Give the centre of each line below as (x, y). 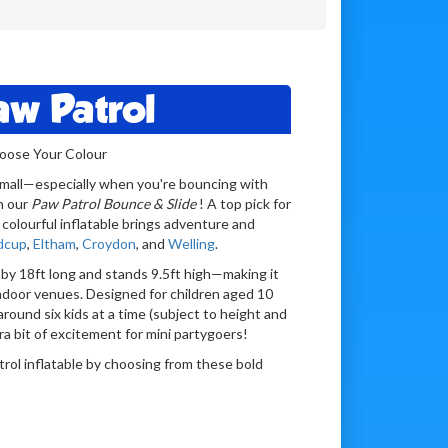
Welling (191, 243)
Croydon (108, 243)
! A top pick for (244, 203)
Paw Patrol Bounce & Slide (114, 203)
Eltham (54, 243)
